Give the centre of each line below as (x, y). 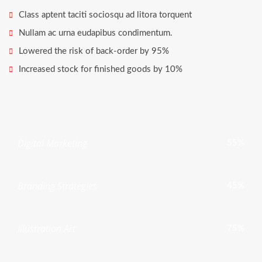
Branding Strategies (57, 186)
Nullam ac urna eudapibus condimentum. (96, 33)
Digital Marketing (52, 143)
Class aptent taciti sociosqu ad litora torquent (105, 15)
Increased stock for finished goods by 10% (101, 69)
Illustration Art (46, 229)
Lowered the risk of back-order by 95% (94, 51)
